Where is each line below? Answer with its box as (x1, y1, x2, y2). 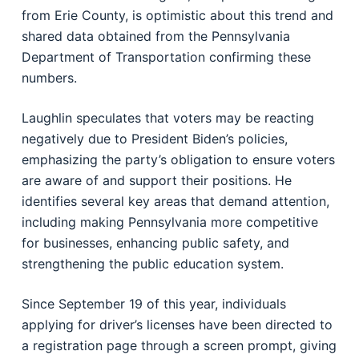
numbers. (21, 70, 77, 86)
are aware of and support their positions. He (21, 172, 292, 188)
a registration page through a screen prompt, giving (21, 337, 337, 353)
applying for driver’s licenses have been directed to (21, 317, 333, 333)
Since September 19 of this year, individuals (21, 296, 286, 312)
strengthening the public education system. (21, 256, 284, 272)
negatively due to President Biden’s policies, (21, 131, 288, 147)
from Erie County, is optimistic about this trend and (21, 7, 333, 23)
